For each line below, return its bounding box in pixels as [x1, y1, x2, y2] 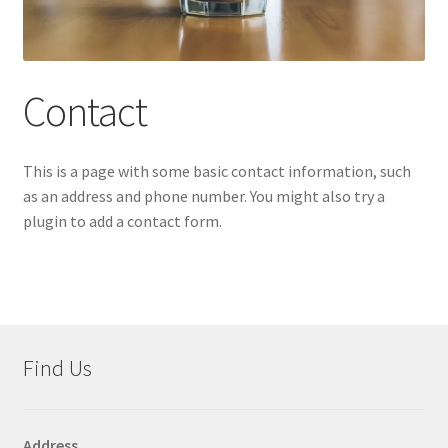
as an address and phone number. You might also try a [22, 186, 385, 207]
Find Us [22, 354, 92, 383]
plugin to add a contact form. [22, 211, 222, 232]
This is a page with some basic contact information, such [22, 161, 411, 182]
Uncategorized [22, 46, 124, 67]
